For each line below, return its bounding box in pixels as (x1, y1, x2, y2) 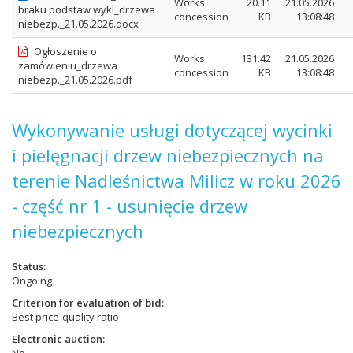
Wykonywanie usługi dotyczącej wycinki (12, 118, 333, 142)
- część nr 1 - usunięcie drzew (12, 194, 247, 217)
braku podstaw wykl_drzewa (18, 2, 155, 17)
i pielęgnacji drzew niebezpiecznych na (12, 143, 324, 167)
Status (12, 259, 43, 273)
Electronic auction (12, 332, 102, 346)
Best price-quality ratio (12, 310, 119, 324)
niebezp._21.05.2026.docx (18, 17, 139, 31)
